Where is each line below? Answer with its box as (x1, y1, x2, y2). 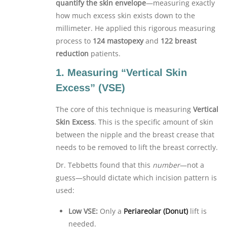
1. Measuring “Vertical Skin (56, 66, 187, 78)
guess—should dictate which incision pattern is (56, 172, 217, 182)
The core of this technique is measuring (56, 104, 193, 114)
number (153, 160, 180, 170)
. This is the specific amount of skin (94, 117, 213, 127)
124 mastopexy (93, 35, 143, 46)
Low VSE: (68, 206, 98, 216)
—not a (180, 160, 204, 170)
